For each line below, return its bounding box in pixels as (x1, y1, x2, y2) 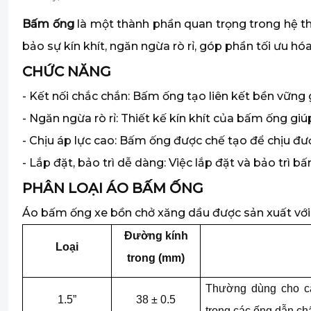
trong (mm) (127, 252, 185, 264)
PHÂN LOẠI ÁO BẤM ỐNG (22, 180, 203, 196)
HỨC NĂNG (32, 63, 111, 80)
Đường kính (124, 230, 188, 242)
